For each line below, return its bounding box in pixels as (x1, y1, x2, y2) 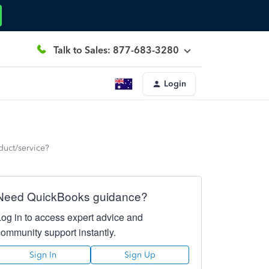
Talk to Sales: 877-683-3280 (53, 44, 179, 56)
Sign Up (124, 250, 156, 260)
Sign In (29, 250, 57, 260)
